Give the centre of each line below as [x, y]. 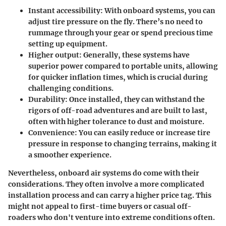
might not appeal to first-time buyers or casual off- [100, 207]
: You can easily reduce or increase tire [143, 133]
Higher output [54, 55]
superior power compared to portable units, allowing [123, 66]
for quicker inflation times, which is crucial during [118, 77]
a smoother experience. [70, 155]
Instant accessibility [64, 11]
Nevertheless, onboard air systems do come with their [104, 173]
